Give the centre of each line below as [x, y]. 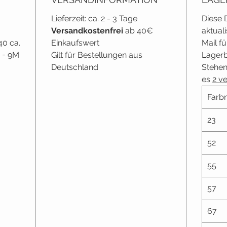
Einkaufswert [75, 43]
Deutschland [75, 67]
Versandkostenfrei [88, 31]
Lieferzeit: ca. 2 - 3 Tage [94, 19]
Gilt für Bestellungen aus [97, 55]
